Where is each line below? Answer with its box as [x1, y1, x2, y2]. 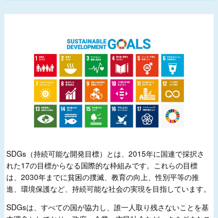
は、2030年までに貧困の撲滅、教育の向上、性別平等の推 [6, 171, 200, 182]
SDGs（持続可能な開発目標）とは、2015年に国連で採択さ [6, 147, 205, 159]
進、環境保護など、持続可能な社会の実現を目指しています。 [6, 182, 211, 194]
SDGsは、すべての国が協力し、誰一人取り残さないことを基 [6, 201, 209, 213]
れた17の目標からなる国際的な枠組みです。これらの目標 [6, 159, 198, 170]
